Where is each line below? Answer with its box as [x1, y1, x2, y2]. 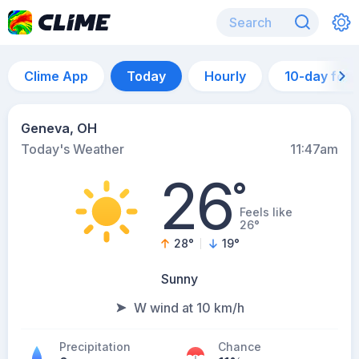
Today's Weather [21, 141, 124, 157]
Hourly [204, 68, 246, 84]
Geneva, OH [21, 120, 97, 136]
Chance [218, 340, 261, 353]
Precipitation [59, 340, 131, 353]
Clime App [24, 68, 88, 84]
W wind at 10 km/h [134, 300, 244, 316]
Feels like [239, 205, 292, 219]
